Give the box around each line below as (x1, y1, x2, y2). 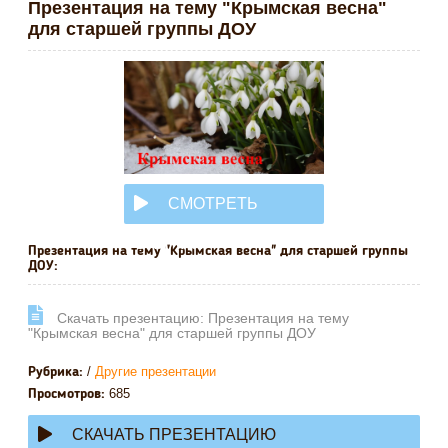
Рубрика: (28, 365, 83, 379)
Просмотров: (28, 387, 105, 401)
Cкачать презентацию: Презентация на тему (53, 309, 349, 325)
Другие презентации (95, 364, 216, 379)
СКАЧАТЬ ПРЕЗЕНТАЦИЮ (72, 426, 276, 443)
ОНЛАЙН (134, 234, 204, 252)
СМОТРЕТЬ (168, 194, 258, 212)
